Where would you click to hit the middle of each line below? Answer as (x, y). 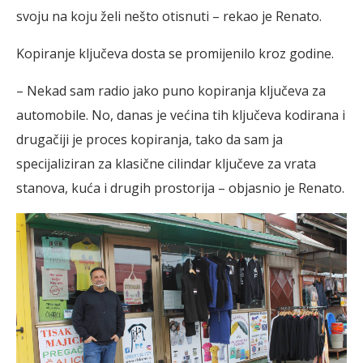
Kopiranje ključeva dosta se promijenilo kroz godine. (175, 53)
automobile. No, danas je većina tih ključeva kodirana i (181, 115)
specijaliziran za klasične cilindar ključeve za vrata (166, 163)
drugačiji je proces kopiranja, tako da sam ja (149, 139)
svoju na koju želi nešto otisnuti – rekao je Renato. (169, 16)
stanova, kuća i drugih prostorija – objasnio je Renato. (180, 188)
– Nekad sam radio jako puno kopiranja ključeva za (171, 90)
